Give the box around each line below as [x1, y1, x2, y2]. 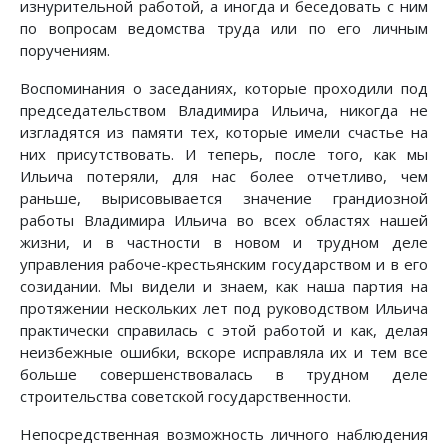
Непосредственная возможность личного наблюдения [20, 424, 428, 445]
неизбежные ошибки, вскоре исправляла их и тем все [20, 342, 428, 363]
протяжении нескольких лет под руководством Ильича [20, 298, 428, 319]
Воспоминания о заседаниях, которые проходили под [20, 78, 428, 99]
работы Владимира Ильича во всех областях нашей [20, 210, 428, 231]
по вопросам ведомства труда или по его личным [20, 18, 428, 39]
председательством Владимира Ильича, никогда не [20, 100, 428, 121]
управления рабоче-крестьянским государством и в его [20, 254, 428, 275]
